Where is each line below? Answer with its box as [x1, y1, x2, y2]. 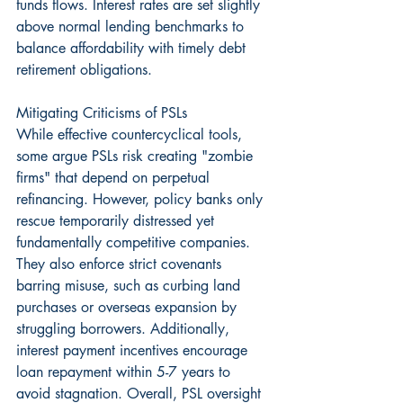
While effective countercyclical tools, [16, 124, 246, 144]
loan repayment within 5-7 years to [16, 362, 235, 381]
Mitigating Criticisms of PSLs [16, 103, 187, 122]
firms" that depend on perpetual [16, 167, 214, 187]
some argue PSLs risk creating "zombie [16, 146, 257, 166]
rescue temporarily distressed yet [16, 210, 219, 230]
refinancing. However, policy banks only [16, 189, 267, 209]
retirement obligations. [16, 59, 152, 79]
